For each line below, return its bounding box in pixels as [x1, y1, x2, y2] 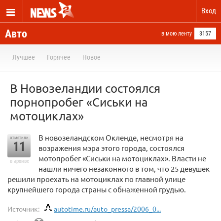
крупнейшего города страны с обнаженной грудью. [7, 184, 186, 194]
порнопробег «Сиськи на [10, 95, 148, 109]
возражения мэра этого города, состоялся [38, 143, 184, 152]
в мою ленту [161, 30, 192, 37]
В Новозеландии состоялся [10, 81, 160, 95]
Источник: [7, 204, 39, 213]
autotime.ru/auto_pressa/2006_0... [54, 204, 161, 213]
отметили [9, 135, 29, 140]
